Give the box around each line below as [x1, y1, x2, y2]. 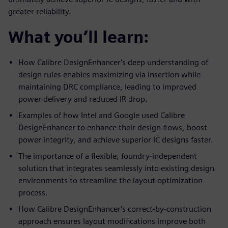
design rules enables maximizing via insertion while [18, 70, 201, 79]
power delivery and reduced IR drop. [18, 94, 148, 104]
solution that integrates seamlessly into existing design [18, 163, 214, 173]
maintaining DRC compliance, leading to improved [18, 82, 196, 92]
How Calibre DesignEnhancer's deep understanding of [18, 58, 208, 67]
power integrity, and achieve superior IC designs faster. [18, 135, 213, 145]
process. [18, 188, 48, 197]
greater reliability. [8, 7, 71, 16]
